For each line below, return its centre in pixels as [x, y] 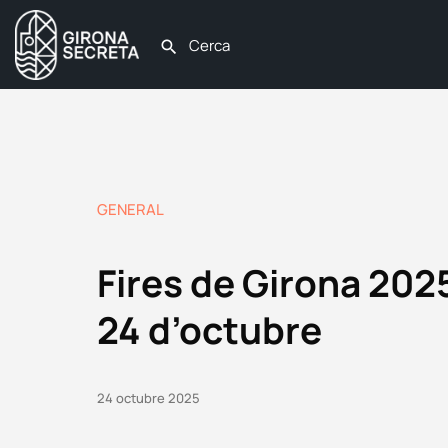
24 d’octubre [209, 330]
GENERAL [130, 209]
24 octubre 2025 [148, 398]
